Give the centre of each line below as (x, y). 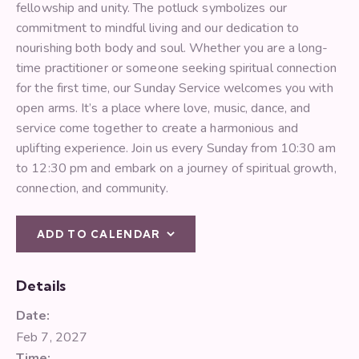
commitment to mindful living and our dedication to (158, 28)
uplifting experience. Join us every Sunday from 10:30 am (176, 148)
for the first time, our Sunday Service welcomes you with (175, 88)
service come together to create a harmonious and (157, 128)
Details (41, 285)
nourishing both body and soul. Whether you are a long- (172, 48)
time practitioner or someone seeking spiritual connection (176, 68)
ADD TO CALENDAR (99, 234)
